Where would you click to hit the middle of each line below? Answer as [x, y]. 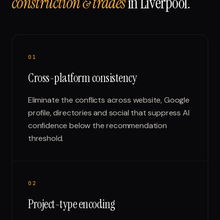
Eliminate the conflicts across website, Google [109, 100]
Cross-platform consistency [82, 78]
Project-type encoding [72, 204]
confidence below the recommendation [97, 125]
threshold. [46, 138]
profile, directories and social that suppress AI [109, 113]
